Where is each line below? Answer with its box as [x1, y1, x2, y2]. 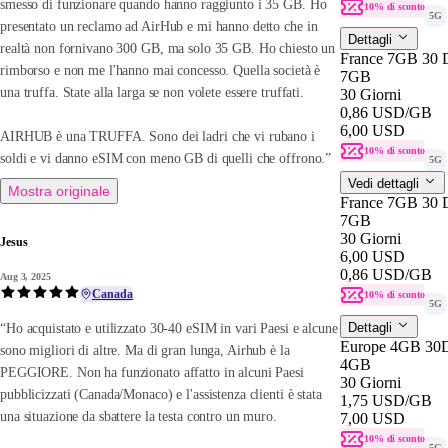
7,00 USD [340, 409, 405, 427]
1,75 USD [340, 391, 405, 409]
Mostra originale [8, 183, 110, 200]
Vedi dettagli [348, 175, 423, 191]
